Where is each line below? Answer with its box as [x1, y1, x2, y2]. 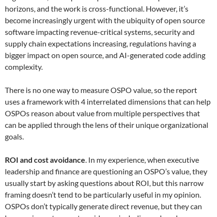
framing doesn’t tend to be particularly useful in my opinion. [5, 190, 201, 199]
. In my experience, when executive [85, 155, 199, 164]
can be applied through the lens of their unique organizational [5, 120, 208, 129]
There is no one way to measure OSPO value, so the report [5, 85, 197, 94]
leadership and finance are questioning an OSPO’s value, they [5, 167, 207, 176]
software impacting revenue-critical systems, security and [5, 27, 195, 36]
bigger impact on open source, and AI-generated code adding [5, 50, 205, 60]
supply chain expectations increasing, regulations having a [5, 39, 196, 48]
